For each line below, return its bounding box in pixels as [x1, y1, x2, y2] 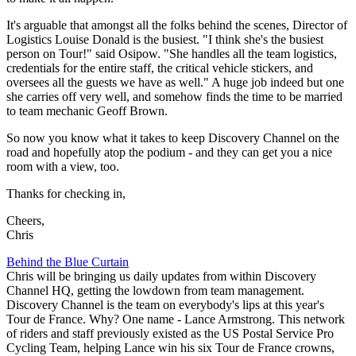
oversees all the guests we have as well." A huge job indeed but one [6, 75, 344, 89]
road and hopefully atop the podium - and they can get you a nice [6, 145, 332, 159]
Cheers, [6, 213, 44, 227]
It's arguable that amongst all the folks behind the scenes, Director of [6, 17, 347, 32]
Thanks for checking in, [6, 186, 126, 200]
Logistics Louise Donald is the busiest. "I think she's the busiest [6, 32, 323, 46]
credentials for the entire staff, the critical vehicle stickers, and [6, 60, 313, 75]
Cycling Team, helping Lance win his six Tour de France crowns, [6, 340, 335, 354]
